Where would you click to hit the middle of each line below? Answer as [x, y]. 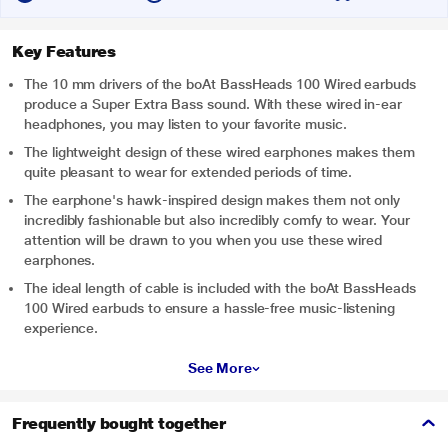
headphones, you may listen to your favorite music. [185, 124]
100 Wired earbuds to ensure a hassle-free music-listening [210, 308]
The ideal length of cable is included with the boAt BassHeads [220, 288]
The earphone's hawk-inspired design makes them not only [212, 200]
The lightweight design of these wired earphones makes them [219, 152]
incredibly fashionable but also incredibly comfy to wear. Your [217, 220]
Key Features [64, 51]
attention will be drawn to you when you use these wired [203, 240]
